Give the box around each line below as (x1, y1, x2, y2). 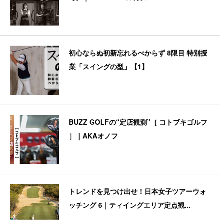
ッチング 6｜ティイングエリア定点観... (69, 199, 191, 210)
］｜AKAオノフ (69, 130, 118, 140)
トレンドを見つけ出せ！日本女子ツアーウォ (69, 186, 206, 196)
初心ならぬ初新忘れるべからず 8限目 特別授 (69, 47, 207, 57)
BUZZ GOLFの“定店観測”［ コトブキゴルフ (69, 116, 207, 127)
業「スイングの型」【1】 (69, 61, 148, 71)
